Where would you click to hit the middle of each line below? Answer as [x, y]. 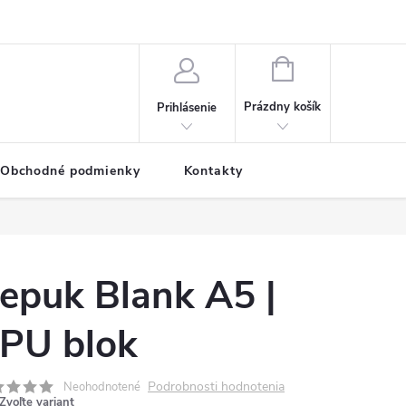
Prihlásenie [187, 107]
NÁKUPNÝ [320, 67]
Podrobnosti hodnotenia [216, 387]
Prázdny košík [283, 107]
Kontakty [213, 171]
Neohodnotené [102, 387]
